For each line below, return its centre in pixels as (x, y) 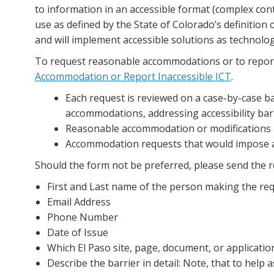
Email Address (79, 202)
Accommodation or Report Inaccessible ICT (133, 76)
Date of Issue (78, 232)
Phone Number (83, 217)
